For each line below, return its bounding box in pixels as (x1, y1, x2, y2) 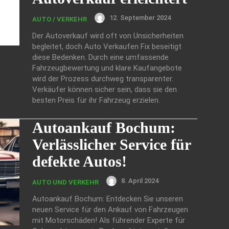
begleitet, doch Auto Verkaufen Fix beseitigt (32, 41, 181, 51)
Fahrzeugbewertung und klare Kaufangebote (32, 63, 182, 73)
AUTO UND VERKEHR (32, 178, 99, 186)
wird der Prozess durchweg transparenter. (32, 74, 173, 83)
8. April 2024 (121, 177, 158, 185)
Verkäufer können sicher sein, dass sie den (32, 84, 177, 94)
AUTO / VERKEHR (32, 15, 87, 23)
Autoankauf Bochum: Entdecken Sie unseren (32, 194, 183, 203)
